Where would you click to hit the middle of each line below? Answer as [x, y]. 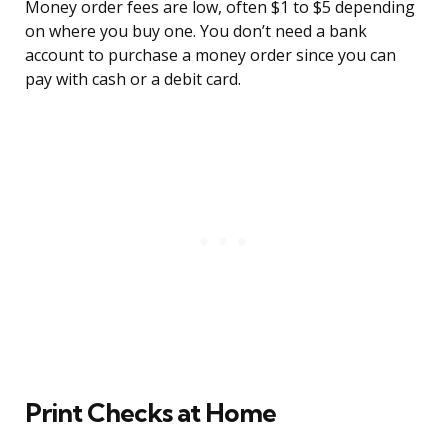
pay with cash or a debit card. [133, 79]
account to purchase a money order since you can [210, 55]
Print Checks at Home [150, 413]
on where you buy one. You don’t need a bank [196, 31]
